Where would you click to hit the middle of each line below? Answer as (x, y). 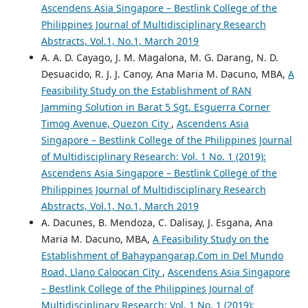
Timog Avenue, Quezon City (106, 124)
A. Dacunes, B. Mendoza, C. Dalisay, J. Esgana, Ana (157, 223)
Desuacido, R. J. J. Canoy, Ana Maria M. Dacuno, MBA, (164, 74)
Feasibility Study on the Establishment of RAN (146, 91)
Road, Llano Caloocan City (101, 272)
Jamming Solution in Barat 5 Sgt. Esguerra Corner (155, 107)
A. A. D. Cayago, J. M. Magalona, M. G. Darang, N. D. (159, 58)
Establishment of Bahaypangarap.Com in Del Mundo (162, 256)
